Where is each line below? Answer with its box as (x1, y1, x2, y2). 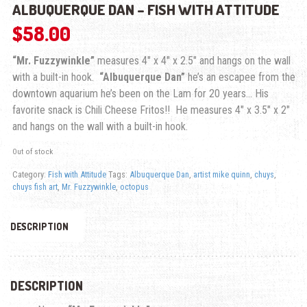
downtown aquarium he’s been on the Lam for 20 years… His (12, 87, 269, 101)
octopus (119, 182, 149, 193)
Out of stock (12, 147, 53, 157)
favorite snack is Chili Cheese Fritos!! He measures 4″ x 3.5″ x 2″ (12, 103, 290, 117)
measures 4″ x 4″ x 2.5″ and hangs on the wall (94, 54, 291, 68)
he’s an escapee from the (184, 71, 295, 84)
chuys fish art (12, 182, 58, 193)
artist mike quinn (193, 169, 250, 180)
